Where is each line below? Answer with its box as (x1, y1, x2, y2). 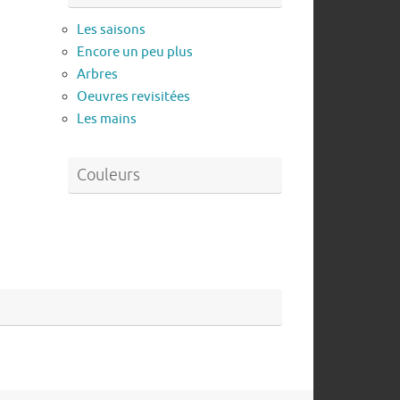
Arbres (77, 65, 118, 83)
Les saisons (77, 21, 146, 38)
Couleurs (77, 164, 140, 185)
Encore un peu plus (77, 43, 193, 61)
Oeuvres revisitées (77, 87, 190, 105)
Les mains (77, 110, 137, 128)
